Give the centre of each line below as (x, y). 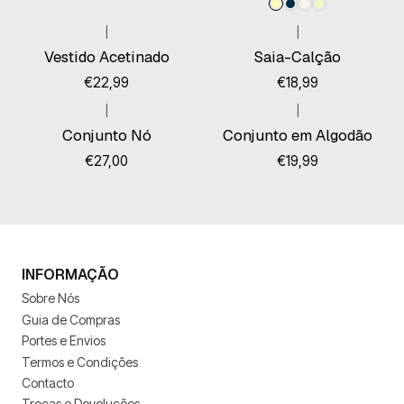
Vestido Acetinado (106, 56)
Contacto (48, 382)
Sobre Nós (50, 298)
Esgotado (62, 124)
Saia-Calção (298, 56)
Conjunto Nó (106, 136)
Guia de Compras (71, 319)
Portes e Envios (64, 341)
